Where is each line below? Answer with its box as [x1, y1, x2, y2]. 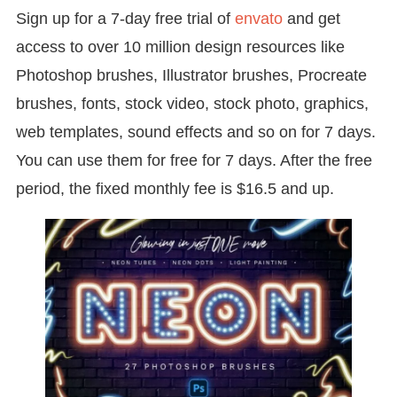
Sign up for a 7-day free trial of [15, 9, 235, 27]
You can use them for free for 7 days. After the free [15, 151, 372, 169]
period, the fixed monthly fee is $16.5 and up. [15, 179, 334, 198]
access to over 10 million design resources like [15, 37, 345, 56]
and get [282, 9, 340, 27]
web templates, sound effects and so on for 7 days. [15, 122, 376, 141]
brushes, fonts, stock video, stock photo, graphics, [15, 94, 369, 113]
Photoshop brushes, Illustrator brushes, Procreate [15, 66, 367, 84]
